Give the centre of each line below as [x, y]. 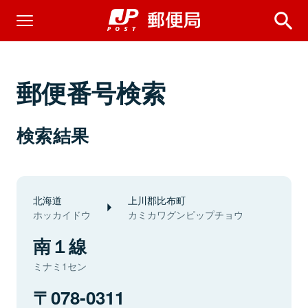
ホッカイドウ [62, 214]
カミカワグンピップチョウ [186, 214]
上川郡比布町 [157, 200]
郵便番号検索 [91, 92]
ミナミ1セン [60, 266]
